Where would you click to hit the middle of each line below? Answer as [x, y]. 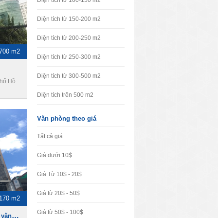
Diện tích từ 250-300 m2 [69, 57]
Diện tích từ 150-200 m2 [69, 19]
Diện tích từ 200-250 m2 [69, 38]
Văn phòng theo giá [67, 118]
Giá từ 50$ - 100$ [60, 212]
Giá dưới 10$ [54, 155]
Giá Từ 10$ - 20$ [59, 174]
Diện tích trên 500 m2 [65, 95]
